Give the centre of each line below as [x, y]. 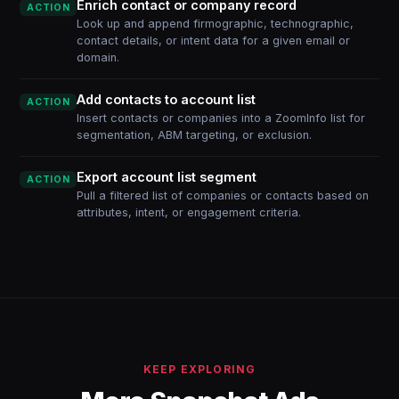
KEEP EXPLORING [199, 369]
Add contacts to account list [167, 99]
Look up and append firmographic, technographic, [216, 24]
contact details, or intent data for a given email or [214, 41]
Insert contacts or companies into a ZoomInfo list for [221, 118]
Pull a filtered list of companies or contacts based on [223, 195]
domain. [98, 57]
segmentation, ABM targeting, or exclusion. [195, 135]
